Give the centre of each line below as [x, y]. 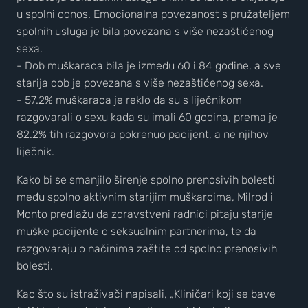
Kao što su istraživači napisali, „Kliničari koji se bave [146, 294]
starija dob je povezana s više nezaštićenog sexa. [140, 83]
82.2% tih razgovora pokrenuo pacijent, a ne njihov [143, 134]
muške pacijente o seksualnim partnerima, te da [136, 231]
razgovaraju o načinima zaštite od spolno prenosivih [147, 249]
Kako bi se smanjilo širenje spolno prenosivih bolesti [146, 180]
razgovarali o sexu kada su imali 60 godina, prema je [147, 117]
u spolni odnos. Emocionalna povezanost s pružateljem [153, 14]
